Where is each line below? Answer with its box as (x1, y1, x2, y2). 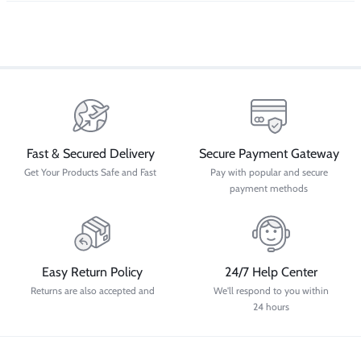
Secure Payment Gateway (198, 145, 339, 161)
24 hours (252, 300, 289, 313)
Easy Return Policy (42, 263, 143, 280)
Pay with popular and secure (210, 165, 328, 178)
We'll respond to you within (213, 284, 329, 297)
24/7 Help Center (224, 263, 317, 280)
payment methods (230, 181, 308, 194)
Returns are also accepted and (30, 284, 155, 297)
